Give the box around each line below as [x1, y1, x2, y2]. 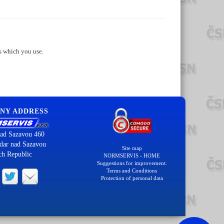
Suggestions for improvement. [96, 159, 167, 166]
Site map [121, 144, 142, 151]
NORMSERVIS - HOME [103, 152, 160, 158]
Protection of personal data [100, 174, 163, 181]
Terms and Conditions [106, 167, 157, 173]
